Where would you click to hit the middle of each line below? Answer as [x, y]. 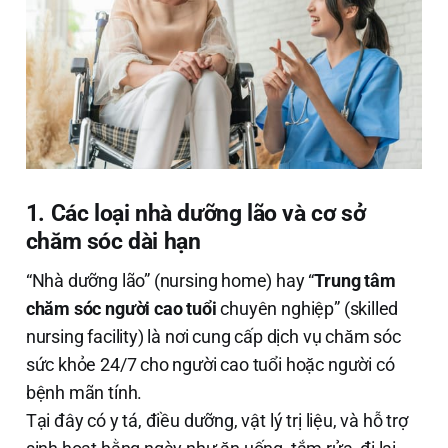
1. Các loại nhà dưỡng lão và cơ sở [195, 212]
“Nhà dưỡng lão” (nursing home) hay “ [170, 280]
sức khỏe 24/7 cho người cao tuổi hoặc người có [210, 364]
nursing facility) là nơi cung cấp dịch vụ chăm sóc [213, 336]
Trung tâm [355, 280]
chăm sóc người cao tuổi [121, 308]
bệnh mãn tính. [84, 392]
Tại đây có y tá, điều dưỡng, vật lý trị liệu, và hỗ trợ [216, 420]
